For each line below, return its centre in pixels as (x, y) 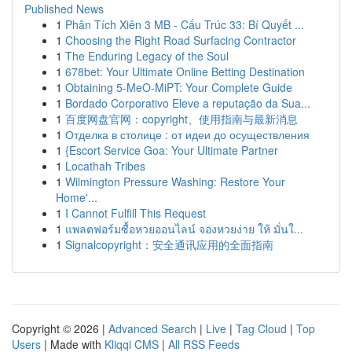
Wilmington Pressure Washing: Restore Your (175, 181)
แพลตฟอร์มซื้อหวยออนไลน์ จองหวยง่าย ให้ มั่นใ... (184, 229)
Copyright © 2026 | (60, 328)
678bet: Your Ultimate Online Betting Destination (185, 71)
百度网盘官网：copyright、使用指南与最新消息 (181, 119)
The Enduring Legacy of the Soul (147, 56)
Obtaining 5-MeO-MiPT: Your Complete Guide (179, 87)
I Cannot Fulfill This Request (136, 213)
